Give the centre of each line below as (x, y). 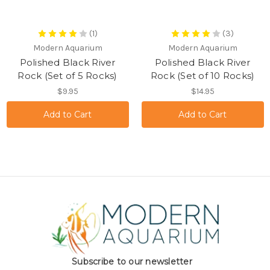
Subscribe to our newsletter (132, 261)
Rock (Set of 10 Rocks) (202, 76)
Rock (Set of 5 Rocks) (67, 76)
